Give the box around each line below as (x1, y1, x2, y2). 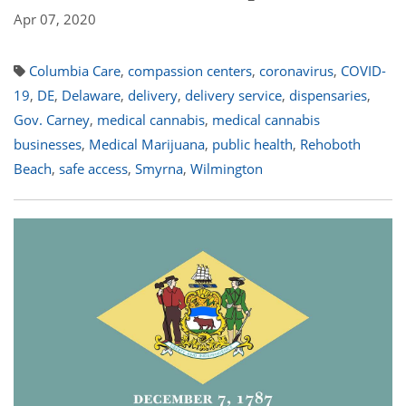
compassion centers (128, 62, 252, 80)
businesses (14, 135, 82, 153)
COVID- (341, 62, 386, 80)
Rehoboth (300, 135, 361, 153)
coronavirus (259, 62, 333, 80)
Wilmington (190, 159, 263, 178)
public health (212, 135, 293, 153)
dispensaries (289, 86, 367, 104)
